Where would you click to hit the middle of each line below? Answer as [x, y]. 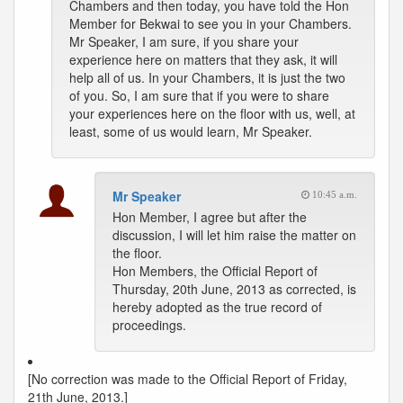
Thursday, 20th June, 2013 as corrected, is [234, 289]
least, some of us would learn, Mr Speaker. [191, 131]
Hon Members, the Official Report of [215, 271]
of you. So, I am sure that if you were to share [199, 95]
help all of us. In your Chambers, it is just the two [207, 77]
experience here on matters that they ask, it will [203, 59]
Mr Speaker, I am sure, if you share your [184, 41]
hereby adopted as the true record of [217, 307]
